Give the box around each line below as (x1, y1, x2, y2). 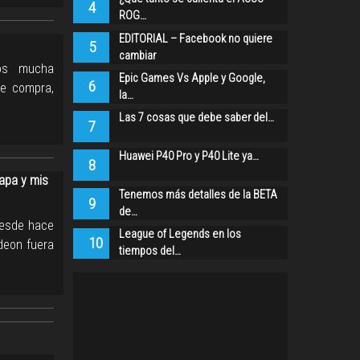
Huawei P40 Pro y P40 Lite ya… (118, 149, 259, 163)
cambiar (118, 48, 156, 63)
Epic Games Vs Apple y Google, (118, 71, 265, 85)
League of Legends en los (118, 227, 241, 242)
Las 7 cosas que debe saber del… (118, 110, 274, 125)
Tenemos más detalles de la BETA (118, 187, 277, 202)
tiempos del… (118, 244, 181, 259)
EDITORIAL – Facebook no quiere (118, 31, 272, 46)
